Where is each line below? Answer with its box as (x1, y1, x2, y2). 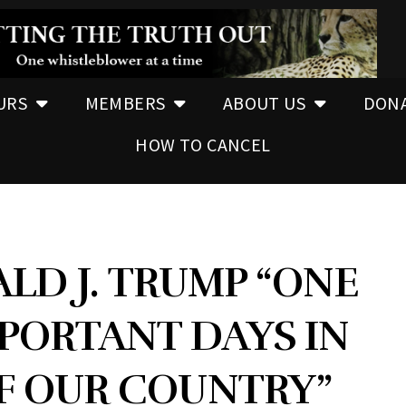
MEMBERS (84, 91, 166, 114)
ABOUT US (222, 91, 306, 114)
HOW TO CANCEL (135, 132, 271, 156)
